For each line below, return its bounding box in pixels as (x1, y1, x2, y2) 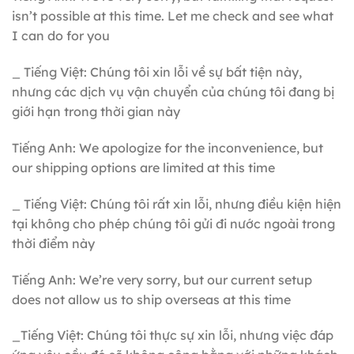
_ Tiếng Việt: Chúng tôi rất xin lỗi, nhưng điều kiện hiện (12, 195, 341, 212)
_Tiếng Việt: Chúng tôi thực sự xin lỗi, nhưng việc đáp (12, 327, 333, 344)
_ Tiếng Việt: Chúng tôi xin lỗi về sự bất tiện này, (12, 64, 302, 81)
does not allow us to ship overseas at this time (12, 291, 291, 307)
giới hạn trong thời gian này (12, 104, 180, 120)
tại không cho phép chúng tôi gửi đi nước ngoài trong (12, 215, 335, 232)
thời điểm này (12, 235, 95, 251)
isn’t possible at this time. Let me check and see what (12, 8, 333, 24)
